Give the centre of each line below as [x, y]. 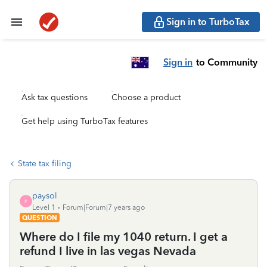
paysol [45, 196]
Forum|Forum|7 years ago [104, 207]
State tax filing [45, 164]
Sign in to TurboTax [208, 22]
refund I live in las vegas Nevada [108, 251]
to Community [227, 62]
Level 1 [44, 207]
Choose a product [146, 97]
